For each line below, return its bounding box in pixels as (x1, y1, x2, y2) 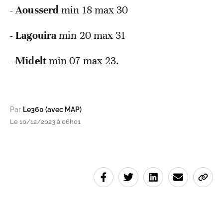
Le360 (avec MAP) (23, 106, 82, 114)
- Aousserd (10, 3, 62, 17)
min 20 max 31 (59, 29, 126, 42)
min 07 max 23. (48, 54, 119, 68)
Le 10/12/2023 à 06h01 (10, 118, 81, 126)
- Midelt (10, 54, 49, 68)
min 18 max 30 (61, 3, 128, 17)
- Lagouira (10, 29, 59, 42)
